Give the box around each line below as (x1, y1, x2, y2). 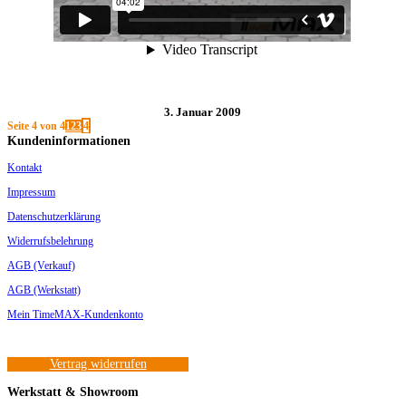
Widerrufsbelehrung (7, 235, 93, 248)
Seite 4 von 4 (7, 120, 65, 133)
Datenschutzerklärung (7, 210, 101, 224)
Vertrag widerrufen (49, 357, 147, 372)
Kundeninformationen (7, 133, 130, 149)
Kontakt (7, 161, 42, 175)
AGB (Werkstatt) (7, 284, 81, 297)
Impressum (7, 186, 55, 199)
